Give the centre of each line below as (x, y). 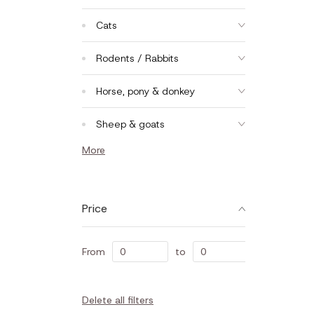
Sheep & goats (130, 124)
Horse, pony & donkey (145, 91)
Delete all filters (118, 300)
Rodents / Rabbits (137, 58)
